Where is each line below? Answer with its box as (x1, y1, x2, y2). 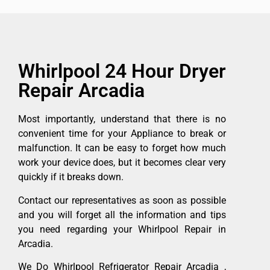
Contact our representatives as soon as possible (18, 194, 226, 206)
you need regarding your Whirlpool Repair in (18, 223, 226, 235)
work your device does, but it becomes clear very (18, 157, 226, 169)
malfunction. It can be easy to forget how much (18, 142, 226, 154)
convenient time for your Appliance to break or (18, 128, 226, 140)
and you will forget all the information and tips (18, 209, 226, 221)
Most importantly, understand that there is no (18, 113, 226, 125)
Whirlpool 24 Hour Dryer (18, 60, 226, 83)
